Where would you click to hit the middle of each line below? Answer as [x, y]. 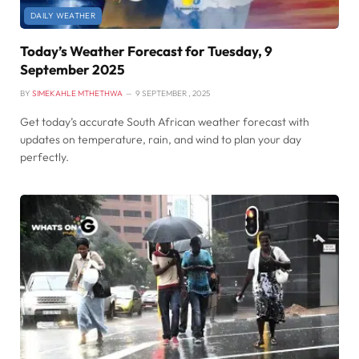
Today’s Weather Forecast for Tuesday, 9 [146, 51]
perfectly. [44, 157]
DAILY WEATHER [63, 16]
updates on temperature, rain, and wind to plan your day [161, 140]
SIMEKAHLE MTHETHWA [77, 94]
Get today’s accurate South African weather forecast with [165, 122]
